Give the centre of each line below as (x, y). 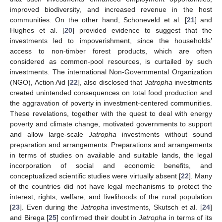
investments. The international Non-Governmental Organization (111, 72)
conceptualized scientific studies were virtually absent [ (95, 176)
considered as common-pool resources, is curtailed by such (111, 61)
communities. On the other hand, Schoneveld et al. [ (98, 20)
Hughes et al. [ (37, 30)
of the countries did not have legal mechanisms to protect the (111, 186)
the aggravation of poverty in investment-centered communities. (111, 103)
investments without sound (164, 134)
